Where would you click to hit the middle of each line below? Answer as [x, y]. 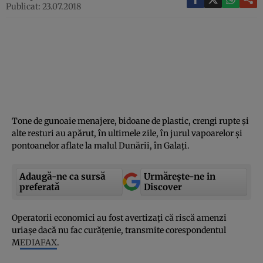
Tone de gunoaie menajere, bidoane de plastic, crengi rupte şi [130, 121]
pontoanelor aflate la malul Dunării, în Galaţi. [101, 145]
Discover [163, 187]
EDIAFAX [38, 242]
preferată [39, 187]
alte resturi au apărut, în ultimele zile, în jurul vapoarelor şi [127, 133]
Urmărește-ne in [180, 176]
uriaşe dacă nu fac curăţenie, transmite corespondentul [119, 230]
